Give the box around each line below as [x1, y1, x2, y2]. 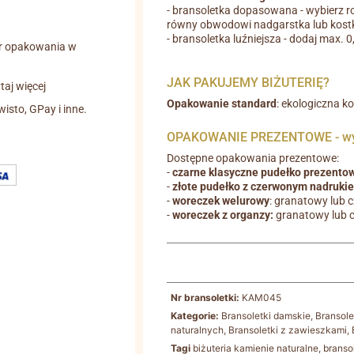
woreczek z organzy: [172, 208, 274, 222]
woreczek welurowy [172, 194, 270, 208]
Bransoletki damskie [221, 309, 311, 322]
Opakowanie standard [167, 96, 277, 111]
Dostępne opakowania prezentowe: [167, 151, 340, 165]
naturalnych [171, 323, 224, 336]
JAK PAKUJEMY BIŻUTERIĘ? [167, 74, 330, 90]
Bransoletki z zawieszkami [228, 323, 348, 336]
